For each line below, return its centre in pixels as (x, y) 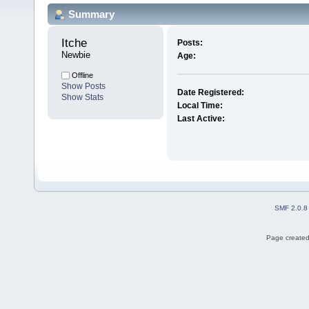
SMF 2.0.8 (291, 208)
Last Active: (201, 119)
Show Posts (83, 87)
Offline (81, 76)
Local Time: (200, 106)
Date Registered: (210, 93)
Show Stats (82, 98)
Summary (91, 14)
